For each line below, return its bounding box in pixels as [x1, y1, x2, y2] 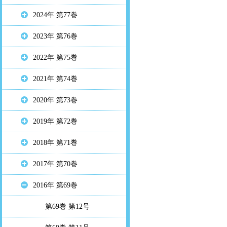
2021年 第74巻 [33, 75, 78, 83]
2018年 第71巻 [33, 139, 78, 147]
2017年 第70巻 [33, 160, 78, 168]
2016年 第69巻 [33, 181, 78, 190]
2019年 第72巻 [33, 118, 78, 126]
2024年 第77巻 [33, 11, 78, 19]
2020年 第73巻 [33, 96, 78, 104]
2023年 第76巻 [33, 32, 78, 41]
